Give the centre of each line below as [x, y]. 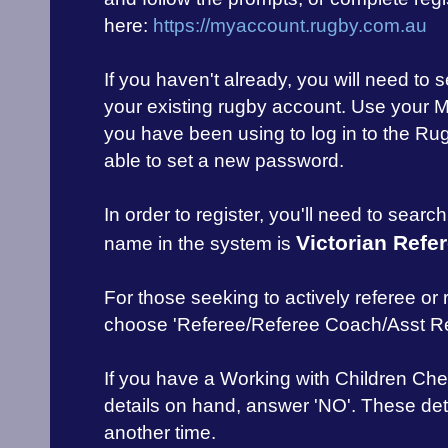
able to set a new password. [224, 161]
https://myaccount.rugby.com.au [290, 26]
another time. [160, 433]
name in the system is [200, 244]
